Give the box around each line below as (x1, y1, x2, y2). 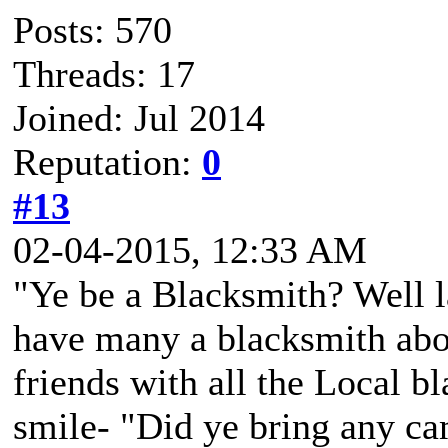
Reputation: (13, 141, 202, 183)
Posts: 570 (13, 9, 172, 51)
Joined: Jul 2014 (13, 97, 265, 139)
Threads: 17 (13, 53, 195, 95)
